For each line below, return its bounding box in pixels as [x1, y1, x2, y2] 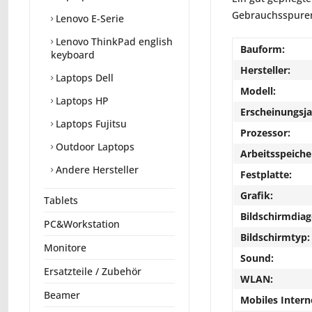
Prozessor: [240, 126, 290, 139]
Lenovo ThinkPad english [53, 35, 173, 49]
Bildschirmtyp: [240, 231, 310, 244]
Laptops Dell [53, 71, 114, 85]
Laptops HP [53, 94, 109, 108]
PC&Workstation [44, 217, 120, 231]
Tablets [44, 194, 78, 208]
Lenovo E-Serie [53, 12, 124, 26]
